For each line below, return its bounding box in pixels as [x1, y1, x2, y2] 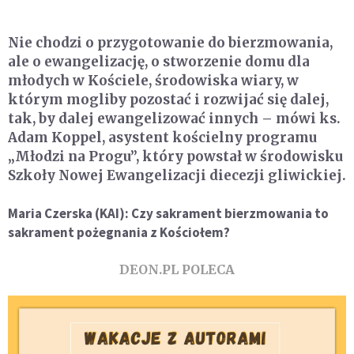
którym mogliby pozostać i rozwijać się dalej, [8, 90, 329, 108]
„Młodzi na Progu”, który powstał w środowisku [8, 147, 343, 165]
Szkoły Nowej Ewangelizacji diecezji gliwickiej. [8, 166, 346, 184]
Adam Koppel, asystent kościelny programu [8, 128, 317, 146]
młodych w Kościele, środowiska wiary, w [8, 71, 299, 89]
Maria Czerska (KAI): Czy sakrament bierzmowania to [8, 204, 329, 222]
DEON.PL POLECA [119, 261, 235, 277]
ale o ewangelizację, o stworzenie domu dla [8, 52, 310, 70]
